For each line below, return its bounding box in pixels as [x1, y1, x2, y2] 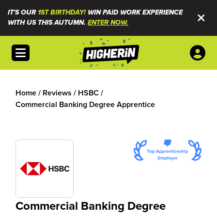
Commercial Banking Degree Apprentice [15, 99, 155, 110]
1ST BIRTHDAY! [38, 8, 86, 17]
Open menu [15, 45, 55, 55]
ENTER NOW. [88, 18, 128, 27]
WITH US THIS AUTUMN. [8, 18, 88, 27]
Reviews [43, 87, 72, 98]
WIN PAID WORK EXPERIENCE [86, 8, 183, 17]
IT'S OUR [8, 8, 38, 17]
